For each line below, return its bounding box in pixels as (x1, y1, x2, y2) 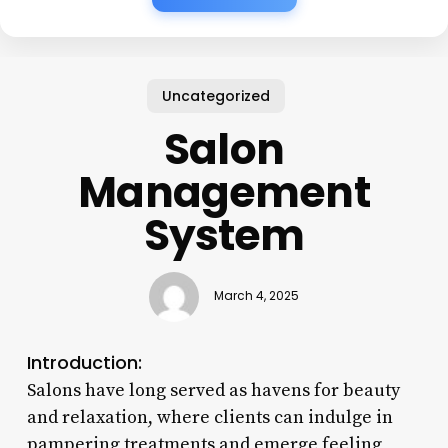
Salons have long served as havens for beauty (26, 378, 400, 402)
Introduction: (26, 349, 142, 375)
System (143, 205, 305, 265)
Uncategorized (162, 85, 271, 106)
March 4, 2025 (213, 288, 299, 305)
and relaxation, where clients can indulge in (26, 405, 393, 429)
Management (78, 162, 370, 222)
